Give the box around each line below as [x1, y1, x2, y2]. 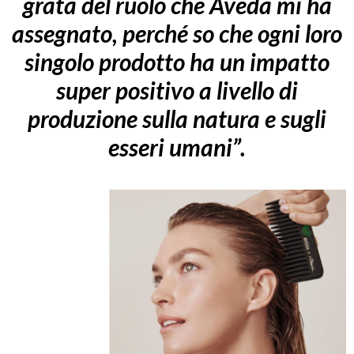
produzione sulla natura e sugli [28, 104, 326, 133]
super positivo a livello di [56, 75, 298, 104]
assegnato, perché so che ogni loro [12, 18, 342, 47]
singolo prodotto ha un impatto [24, 47, 330, 76]
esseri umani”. [108, 132, 246, 161]
